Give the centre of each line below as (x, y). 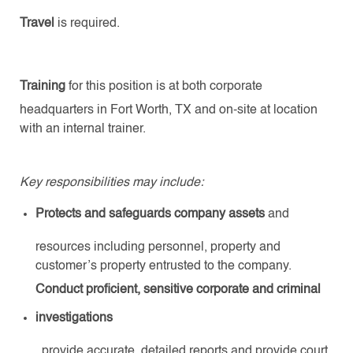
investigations (74, 318)
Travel (37, 23)
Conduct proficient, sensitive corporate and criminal (178, 290)
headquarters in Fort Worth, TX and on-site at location (168, 110)
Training (44, 86)
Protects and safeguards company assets (150, 214)
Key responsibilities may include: (111, 182)
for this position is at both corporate (165, 86)
